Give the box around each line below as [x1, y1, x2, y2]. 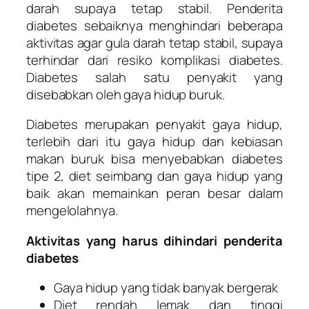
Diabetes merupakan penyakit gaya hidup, [26, 115, 283, 134]
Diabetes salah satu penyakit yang [26, 68, 283, 86]
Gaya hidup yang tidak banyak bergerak [54, 279, 279, 297]
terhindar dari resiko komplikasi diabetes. [26, 50, 283, 69]
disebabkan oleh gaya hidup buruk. [26, 85, 225, 103]
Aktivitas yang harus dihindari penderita [26, 231, 283, 250]
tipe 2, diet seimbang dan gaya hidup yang [26, 167, 283, 186]
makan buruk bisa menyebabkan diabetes [26, 150, 283, 168]
